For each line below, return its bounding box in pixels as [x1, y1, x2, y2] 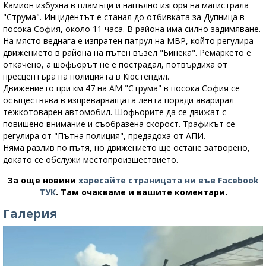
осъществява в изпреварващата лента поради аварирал [3, 94, 234, 106]
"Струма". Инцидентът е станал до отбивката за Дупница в [3, 11, 245, 23]
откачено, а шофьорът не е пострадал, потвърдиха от [3, 58, 227, 70]
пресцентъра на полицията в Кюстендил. [3, 70, 169, 82]
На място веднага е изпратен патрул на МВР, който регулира [3, 34, 254, 46]
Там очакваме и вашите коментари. [60, 186, 227, 198]
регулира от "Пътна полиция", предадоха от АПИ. [3, 129, 205, 141]
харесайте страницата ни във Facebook [78, 174, 259, 186]
